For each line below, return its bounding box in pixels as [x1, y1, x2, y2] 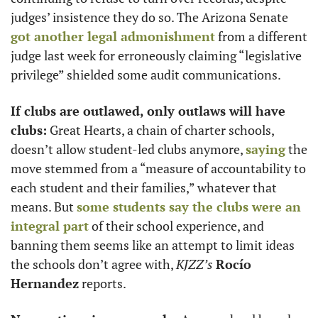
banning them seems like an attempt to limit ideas [11, 236, 295, 253]
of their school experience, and [89, 217, 264, 234]
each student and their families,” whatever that [11, 179, 277, 196]
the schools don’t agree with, [11, 256, 176, 273]
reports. [79, 275, 128, 292]
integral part [11, 217, 89, 234]
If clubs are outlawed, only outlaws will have [11, 102, 285, 119]
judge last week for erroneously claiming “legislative [11, 47, 302, 64]
